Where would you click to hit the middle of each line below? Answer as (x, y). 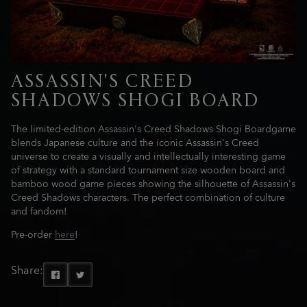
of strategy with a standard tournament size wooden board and (148, 171)
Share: (27, 271)
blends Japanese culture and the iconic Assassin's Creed (135, 144)
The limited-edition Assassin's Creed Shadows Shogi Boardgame (153, 130)
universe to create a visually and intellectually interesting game (148, 157)
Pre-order (33, 235)
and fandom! (39, 212)
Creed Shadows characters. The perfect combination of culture (148, 198)
